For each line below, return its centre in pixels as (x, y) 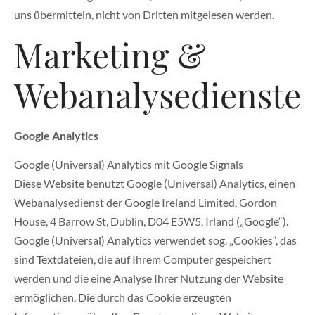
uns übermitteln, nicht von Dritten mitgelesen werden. (144, 15)
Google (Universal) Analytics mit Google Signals (129, 165)
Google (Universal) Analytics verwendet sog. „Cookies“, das (155, 240)
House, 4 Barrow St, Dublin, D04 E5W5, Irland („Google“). (151, 221)
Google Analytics (56, 135)
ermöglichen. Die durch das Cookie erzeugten (123, 297)
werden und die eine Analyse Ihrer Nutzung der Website (149, 278)
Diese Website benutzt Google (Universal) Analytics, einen (155, 184)
